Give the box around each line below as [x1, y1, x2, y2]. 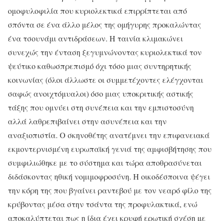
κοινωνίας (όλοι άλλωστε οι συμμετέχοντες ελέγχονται [8, 74, 203, 85]
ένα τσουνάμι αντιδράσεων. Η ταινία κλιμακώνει [8, 33, 183, 44]
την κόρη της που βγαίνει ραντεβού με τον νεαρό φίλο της [8, 185, 212, 196]
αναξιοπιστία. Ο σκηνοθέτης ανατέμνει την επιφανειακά [8, 130, 210, 141]
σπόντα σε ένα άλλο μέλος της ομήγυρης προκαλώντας [8, 19, 201, 30]
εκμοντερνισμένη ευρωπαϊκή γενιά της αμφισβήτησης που [8, 144, 212, 154]
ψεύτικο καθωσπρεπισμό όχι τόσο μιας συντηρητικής [8, 61, 191, 72]
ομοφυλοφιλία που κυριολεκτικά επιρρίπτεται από [8, 5, 187, 16]
